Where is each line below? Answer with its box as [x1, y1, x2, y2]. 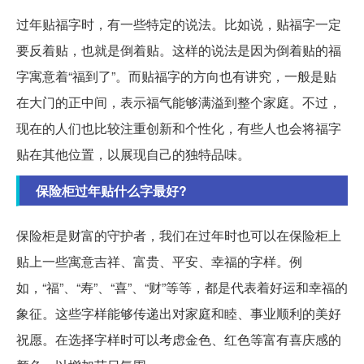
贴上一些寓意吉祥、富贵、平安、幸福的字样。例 [16, 252, 302, 271]
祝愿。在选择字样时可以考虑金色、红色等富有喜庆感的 [16, 330, 341, 349]
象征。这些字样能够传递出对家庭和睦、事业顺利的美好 [16, 304, 341, 323]
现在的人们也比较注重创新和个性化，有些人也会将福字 [16, 119, 341, 138]
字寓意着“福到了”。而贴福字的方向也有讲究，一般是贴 [16, 67, 336, 86]
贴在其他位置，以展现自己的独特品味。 [16, 145, 250, 164]
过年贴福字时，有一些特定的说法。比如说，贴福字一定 [16, 15, 341, 34]
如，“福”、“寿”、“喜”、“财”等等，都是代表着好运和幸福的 [16, 278, 348, 297]
